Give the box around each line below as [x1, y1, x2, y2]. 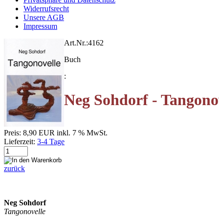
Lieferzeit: [4, 137, 35, 146]
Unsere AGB [23, 13, 64, 22]
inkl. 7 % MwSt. [57, 128, 108, 137]
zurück [4, 164, 25, 173]
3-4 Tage [37, 137, 65, 146]
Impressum [23, 22, 57, 30]
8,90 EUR [21, 128, 57, 137]
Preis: [4, 128, 21, 137]
